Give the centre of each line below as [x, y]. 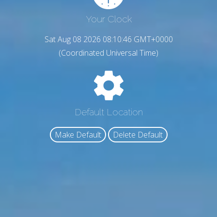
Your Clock [108, 19]
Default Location [108, 112]
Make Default [78, 135]
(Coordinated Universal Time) [108, 53]
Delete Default [138, 135]
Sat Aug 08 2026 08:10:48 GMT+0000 [108, 39]
